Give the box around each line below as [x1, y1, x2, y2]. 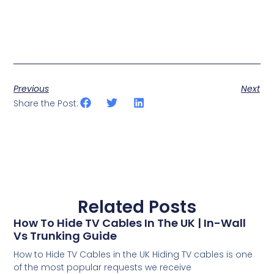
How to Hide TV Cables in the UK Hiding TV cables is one [13, 248, 253, 261]
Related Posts [78, 194, 196, 219]
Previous [13, 83, 50, 95]
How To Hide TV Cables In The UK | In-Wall [13, 215, 246, 231]
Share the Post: [13, 97, 79, 110]
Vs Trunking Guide [13, 228, 117, 243]
